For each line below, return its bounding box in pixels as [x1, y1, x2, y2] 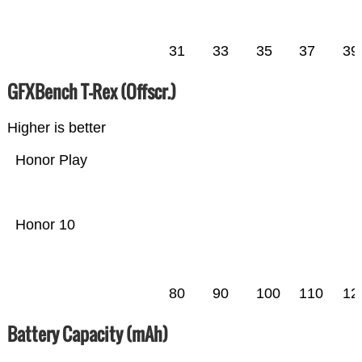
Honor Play [58, 151, 87, 168]
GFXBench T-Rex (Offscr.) [6, 78, 176, 104]
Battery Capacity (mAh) [6, 320, 168, 347]
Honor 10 [15, 216, 75, 233]
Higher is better [6, 119, 106, 136]
